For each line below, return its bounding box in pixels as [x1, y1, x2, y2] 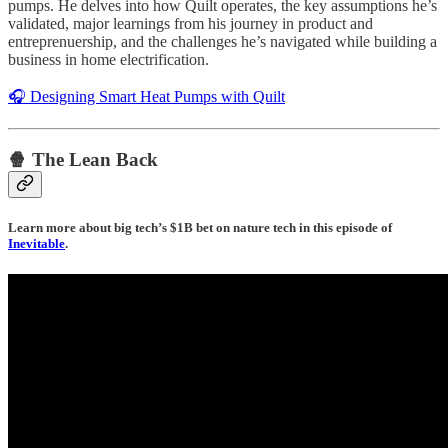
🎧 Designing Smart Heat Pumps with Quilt [8, 88, 285, 106]
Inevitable [8, 235, 65, 251]
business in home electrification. [8, 51, 209, 69]
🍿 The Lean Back [8, 148, 158, 170]
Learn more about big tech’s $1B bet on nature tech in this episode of [8, 219, 392, 235]
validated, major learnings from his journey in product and [8, 15, 373, 33]
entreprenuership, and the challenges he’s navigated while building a [8, 33, 437, 51]
